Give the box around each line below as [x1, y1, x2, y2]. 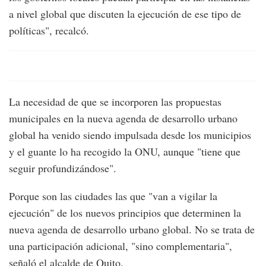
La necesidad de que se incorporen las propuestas [9, 94, 221, 109]
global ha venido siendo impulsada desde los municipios [9, 128, 251, 142]
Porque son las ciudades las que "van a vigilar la [9, 189, 217, 204]
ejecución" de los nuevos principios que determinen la [9, 205, 241, 220]
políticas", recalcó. [9, 23, 89, 38]
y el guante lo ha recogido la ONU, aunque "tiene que [9, 144, 240, 159]
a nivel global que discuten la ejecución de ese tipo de [9, 7, 241, 21]
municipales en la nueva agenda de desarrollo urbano [9, 111, 237, 126]
